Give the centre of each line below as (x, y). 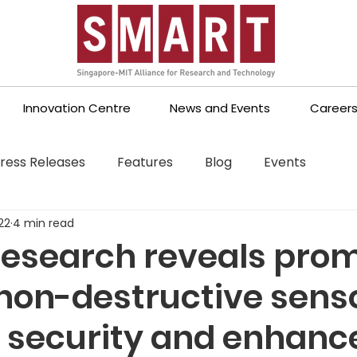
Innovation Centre (77, 108)
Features (145, 162)
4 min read (43, 223)
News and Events (220, 108)
